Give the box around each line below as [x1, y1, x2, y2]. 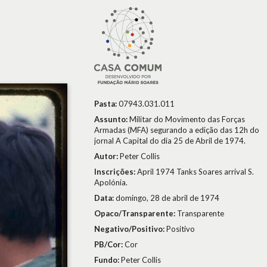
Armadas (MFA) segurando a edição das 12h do [94, 125, 259, 135]
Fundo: [94, 255, 121, 265]
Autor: [94, 151, 120, 161]
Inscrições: [94, 167, 137, 176]
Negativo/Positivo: [94, 224, 166, 234]
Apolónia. [94, 178, 128, 187]
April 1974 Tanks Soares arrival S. [137, 167, 254, 176]
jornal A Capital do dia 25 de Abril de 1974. [94, 136, 246, 145]
